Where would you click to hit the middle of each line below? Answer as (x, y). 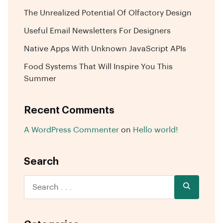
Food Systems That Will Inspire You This (98, 66)
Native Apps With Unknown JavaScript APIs (105, 49)
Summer (40, 78)
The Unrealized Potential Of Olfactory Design (108, 13)
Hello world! (156, 130)
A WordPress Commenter (71, 130)
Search (41, 162)
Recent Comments (69, 110)
